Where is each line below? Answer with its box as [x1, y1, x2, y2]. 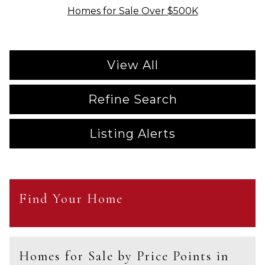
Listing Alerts [89, 127, 176, 141]
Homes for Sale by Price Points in [19, 248, 229, 264]
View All [106, 58, 159, 72]
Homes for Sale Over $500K [67, 5, 198, 17]
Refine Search [88, 92, 177, 106]
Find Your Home [19, 190, 123, 206]
